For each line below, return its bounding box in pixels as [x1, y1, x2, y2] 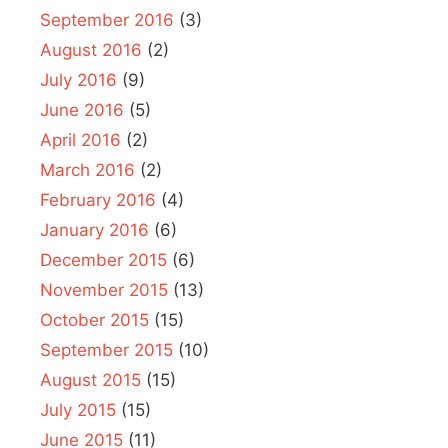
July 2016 [40, 70, 117, 91]
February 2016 [40, 190, 156, 211]
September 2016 [40, 10, 174, 31]
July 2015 [40, 400, 116, 421]
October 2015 [40, 310, 149, 331]
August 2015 [40, 370, 141, 391]
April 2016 [40, 130, 121, 151]
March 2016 [40, 160, 135, 181]
